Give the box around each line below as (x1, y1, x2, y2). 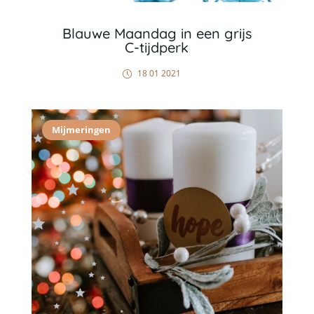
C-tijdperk (125, 39, 189, 56)
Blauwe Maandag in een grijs (62, 25, 252, 42)
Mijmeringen (51, 123, 111, 136)
